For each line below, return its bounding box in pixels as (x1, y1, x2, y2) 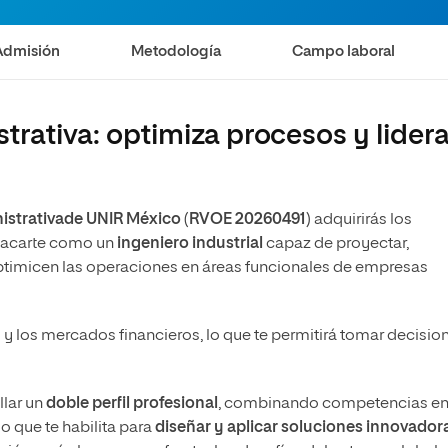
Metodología (131, 44, 222, 59)
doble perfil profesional (43, 396, 218, 412)
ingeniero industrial (117, 236, 263, 252)
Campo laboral (292, 44, 396, 59)
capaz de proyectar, (263, 236, 409, 252)
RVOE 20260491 (189, 212, 306, 228)
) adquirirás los (306, 212, 412, 228)
